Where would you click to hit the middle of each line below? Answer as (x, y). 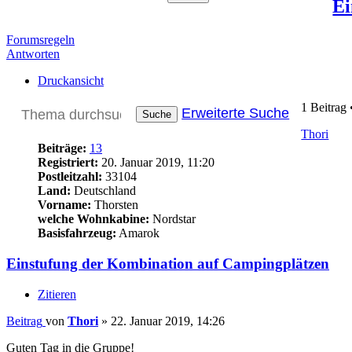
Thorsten (115, 205)
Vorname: (64, 205)
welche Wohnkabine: (93, 219)
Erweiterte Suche (236, 114)
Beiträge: (62, 148)
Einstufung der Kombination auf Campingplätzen (168, 263)
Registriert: (68, 163)
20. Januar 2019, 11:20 (156, 163)
